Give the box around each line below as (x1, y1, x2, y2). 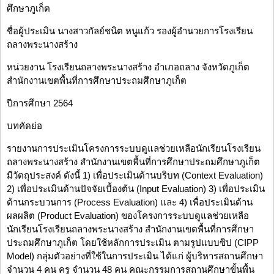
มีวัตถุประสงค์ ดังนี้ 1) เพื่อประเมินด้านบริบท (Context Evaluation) (7, 170, 263, 181)
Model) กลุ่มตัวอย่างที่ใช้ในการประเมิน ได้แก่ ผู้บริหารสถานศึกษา (7, 251, 263, 262)
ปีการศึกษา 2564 (7, 98, 73, 109)
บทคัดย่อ (7, 120, 42, 131)
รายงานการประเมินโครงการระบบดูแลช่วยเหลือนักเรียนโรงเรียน (7, 143, 261, 154)
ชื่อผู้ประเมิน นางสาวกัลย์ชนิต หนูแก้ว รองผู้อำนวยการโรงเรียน (7, 26, 253, 37)
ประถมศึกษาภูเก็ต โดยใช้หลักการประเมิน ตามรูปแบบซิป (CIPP (7, 237, 259, 248)
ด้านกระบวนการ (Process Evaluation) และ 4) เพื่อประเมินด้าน (7, 197, 253, 208)
